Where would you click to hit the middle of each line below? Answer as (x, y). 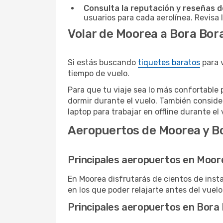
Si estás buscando (103, 62)
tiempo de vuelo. (99, 73)
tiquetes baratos (169, 62)
